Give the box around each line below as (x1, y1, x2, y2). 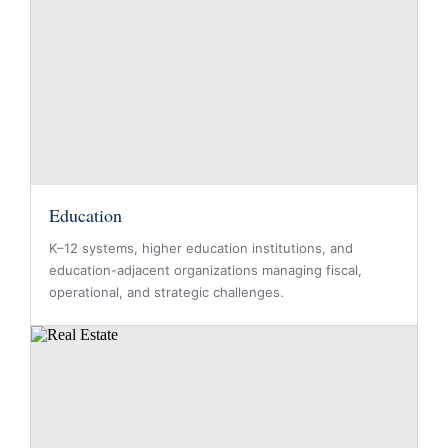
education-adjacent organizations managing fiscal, (49, 262, 362, 278)
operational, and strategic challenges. (49, 284, 284, 300)
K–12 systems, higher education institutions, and (49, 240, 353, 256)
